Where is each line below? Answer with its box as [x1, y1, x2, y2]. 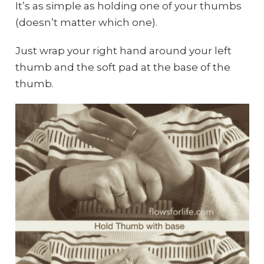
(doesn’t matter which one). [15, 16, 157, 28]
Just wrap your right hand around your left [15, 44, 232, 57]
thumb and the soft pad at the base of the [15, 61, 230, 73]
